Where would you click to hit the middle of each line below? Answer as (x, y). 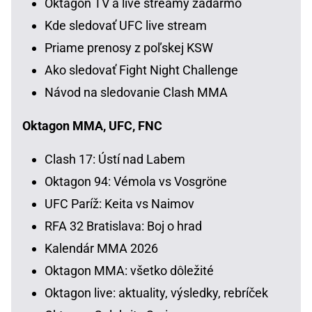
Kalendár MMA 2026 (101, 248)
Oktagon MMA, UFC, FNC (92, 125)
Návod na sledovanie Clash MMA (136, 92)
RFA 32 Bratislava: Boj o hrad (123, 226)
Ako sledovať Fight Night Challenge (141, 70)
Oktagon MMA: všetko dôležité (129, 270)
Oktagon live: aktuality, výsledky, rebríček (156, 292)
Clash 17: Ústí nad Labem (115, 159)
